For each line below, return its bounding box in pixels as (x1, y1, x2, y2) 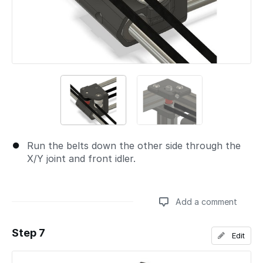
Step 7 (12, 226, 45, 239)
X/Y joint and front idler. (27, 152, 136, 164)
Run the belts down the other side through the (27, 139, 241, 151)
